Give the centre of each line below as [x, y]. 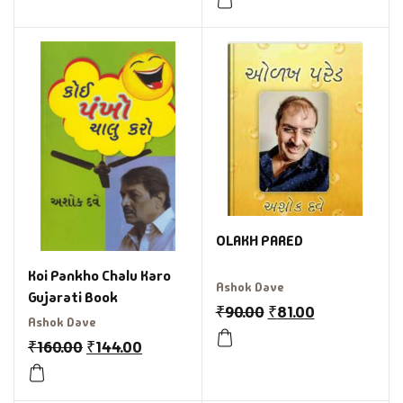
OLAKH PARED [259, 241]
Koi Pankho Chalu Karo [99, 276]
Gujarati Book [73, 297]
